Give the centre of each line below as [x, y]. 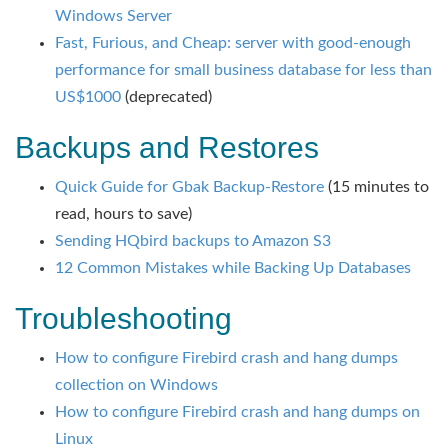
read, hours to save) [125, 214]
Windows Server [113, 16]
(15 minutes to [376, 187]
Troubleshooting [123, 318]
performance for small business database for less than [243, 70]
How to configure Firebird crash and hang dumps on [237, 412]
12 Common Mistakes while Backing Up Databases [233, 268]
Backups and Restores [167, 147]
